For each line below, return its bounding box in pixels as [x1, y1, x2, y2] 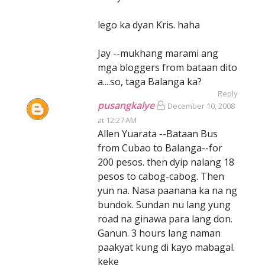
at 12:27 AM [98, 115, 137, 125]
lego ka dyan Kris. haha [98, 18, 200, 31]
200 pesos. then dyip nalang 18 [98, 156, 234, 169]
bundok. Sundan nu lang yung [98, 198, 231, 211]
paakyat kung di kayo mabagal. [98, 241, 235, 254]
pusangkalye [98, 99, 154, 112]
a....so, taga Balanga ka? [98, 75, 202, 88]
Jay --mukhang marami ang [98, 47, 218, 60]
